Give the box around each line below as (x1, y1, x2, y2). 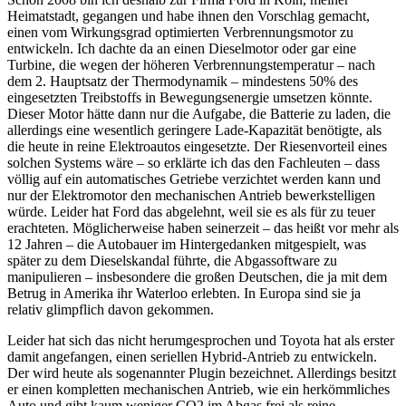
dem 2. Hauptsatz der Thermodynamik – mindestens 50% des (7, 72, 358, 89)
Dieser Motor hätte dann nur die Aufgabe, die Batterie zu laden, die (7, 105, 391, 121)
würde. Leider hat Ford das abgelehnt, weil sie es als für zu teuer (7, 203, 375, 219)
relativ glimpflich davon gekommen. (7, 301, 214, 317)
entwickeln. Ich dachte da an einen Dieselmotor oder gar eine (7, 40, 356, 56)
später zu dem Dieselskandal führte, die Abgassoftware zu (7, 252, 337, 268)
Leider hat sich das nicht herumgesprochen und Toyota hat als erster (7, 332, 394, 348)
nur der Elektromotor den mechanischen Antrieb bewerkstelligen (7, 187, 375, 203)
